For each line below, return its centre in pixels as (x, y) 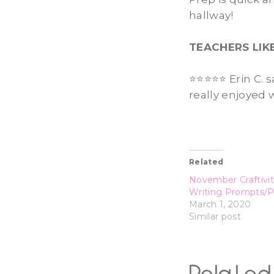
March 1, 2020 (220, 204)
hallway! (211, 15)
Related (206, 161)
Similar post (215, 216)
